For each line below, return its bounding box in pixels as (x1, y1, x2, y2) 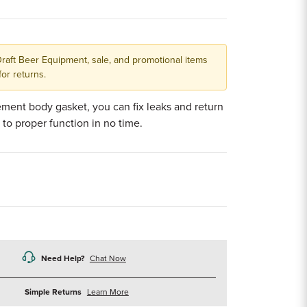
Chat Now (89, 254, 126, 263)
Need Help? (40, 254, 84, 263)
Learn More (86, 287, 129, 297)
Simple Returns (24, 287, 82, 297)
